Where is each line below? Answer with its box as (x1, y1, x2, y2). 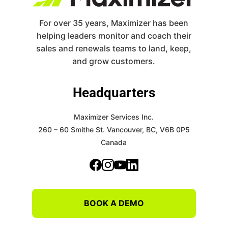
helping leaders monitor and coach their (36, 31, 191, 41)
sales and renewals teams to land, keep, (36, 43, 192, 53)
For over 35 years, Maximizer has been (39, 18, 189, 28)
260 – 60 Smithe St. (38, 125, 105, 134)
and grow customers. (72, 56, 156, 66)
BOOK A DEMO (83, 198, 144, 208)
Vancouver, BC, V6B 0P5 (104, 125, 190, 134)
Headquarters (72, 85, 155, 100)
